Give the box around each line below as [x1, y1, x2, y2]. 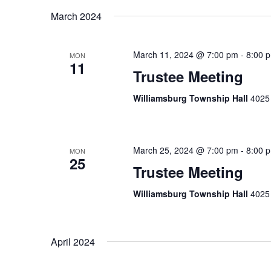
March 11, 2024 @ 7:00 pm [132, 48, 238, 60]
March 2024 [51, 9, 102, 23]
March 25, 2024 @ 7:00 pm [132, 144, 238, 156]
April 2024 [51, 235, 95, 249]
